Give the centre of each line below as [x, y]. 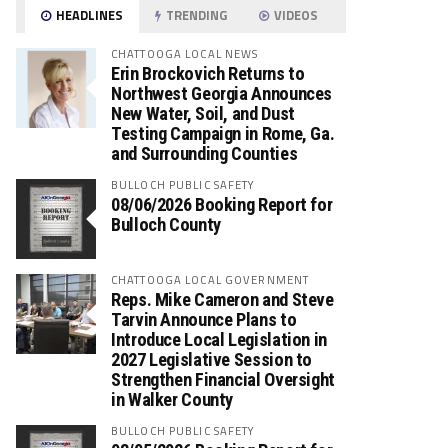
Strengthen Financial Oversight [223, 379]
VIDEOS [295, 14]
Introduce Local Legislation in [219, 339]
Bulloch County [166, 224]
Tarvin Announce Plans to [204, 319]
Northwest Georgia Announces [222, 93]
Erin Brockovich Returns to [208, 73]
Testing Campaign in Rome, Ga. [223, 133]
